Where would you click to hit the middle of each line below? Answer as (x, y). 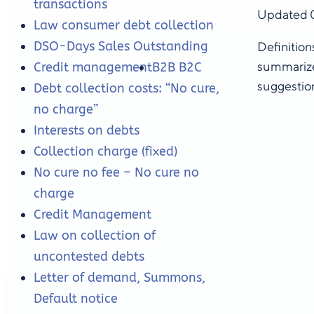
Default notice (76, 299)
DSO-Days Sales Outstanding (121, 47)
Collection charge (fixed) (105, 152)
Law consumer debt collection (124, 26)
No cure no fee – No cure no (116, 173)
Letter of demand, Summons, (120, 278)
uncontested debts (89, 257)
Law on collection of (95, 236)
